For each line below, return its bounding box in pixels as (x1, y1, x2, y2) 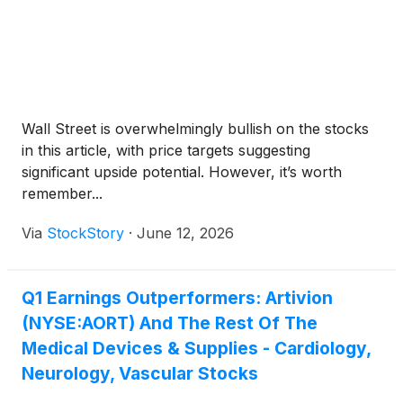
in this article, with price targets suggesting (22, 141, 310, 159)
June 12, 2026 (137, 224, 234, 242)
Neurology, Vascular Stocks (22, 363, 258, 384)
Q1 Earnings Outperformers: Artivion (22, 287, 333, 309)
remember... (22, 184, 103, 202)
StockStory (47, 224, 124, 242)
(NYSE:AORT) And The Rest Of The (22, 312, 318, 334)
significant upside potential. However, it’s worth (22, 163, 342, 181)
